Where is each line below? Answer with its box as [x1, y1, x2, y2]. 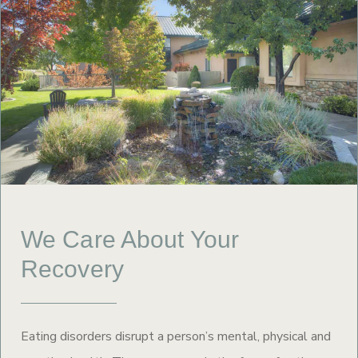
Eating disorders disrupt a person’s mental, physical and [21, 328, 331, 346]
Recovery [21, 256, 124, 283]
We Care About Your [21, 226, 240, 253]
